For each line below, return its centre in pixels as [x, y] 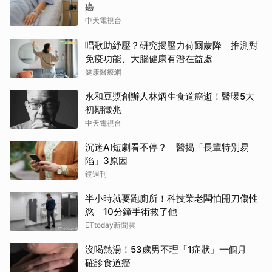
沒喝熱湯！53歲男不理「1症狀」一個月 [170, 250]
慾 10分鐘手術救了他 [131, 212]
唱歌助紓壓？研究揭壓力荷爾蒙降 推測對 [172, 46]
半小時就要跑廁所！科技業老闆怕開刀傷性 [172, 199]
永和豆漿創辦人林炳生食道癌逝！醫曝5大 [170, 97]
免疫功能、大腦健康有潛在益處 [149, 59]
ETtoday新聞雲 [110, 225]
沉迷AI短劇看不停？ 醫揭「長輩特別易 [167, 148]
